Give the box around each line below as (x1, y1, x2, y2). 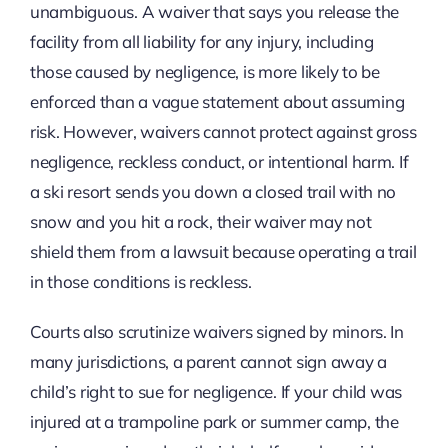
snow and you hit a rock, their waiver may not (29, 211, 372, 233)
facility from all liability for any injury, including (29, 31, 374, 53)
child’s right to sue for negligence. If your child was (29, 381, 403, 403)
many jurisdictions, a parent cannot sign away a (29, 351, 387, 373)
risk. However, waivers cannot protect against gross (29, 121, 417, 143)
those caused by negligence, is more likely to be (29, 61, 380, 83)
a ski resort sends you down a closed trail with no (29, 181, 397, 203)
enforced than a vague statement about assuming (29, 91, 405, 113)
